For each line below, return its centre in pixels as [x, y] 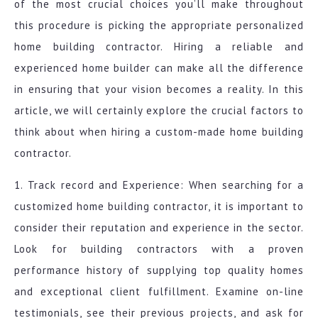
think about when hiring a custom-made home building [159, 132]
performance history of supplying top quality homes [159, 270]
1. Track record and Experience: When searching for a [159, 185]
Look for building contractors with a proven [159, 249]
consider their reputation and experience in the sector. [159, 228]
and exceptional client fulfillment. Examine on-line [159, 292]
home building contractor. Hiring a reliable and [159, 47]
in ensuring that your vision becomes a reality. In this [159, 89]
